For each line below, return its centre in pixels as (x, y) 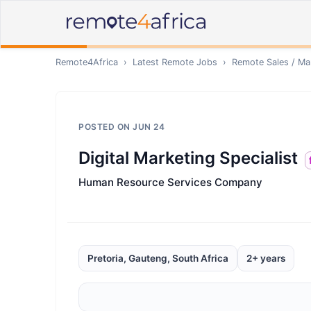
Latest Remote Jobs (175, 62)
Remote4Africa (87, 62)
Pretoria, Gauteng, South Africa (158, 258)
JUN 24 (149, 127)
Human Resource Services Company (170, 182)
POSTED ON (106, 127)
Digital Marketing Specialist (188, 158)
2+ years (266, 258)
